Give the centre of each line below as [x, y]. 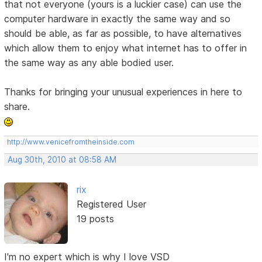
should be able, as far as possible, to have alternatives [123, 33]
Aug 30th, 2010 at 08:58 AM [62, 159]
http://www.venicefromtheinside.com [71, 142]
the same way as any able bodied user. [89, 62]
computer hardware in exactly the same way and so [118, 18]
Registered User [111, 204]
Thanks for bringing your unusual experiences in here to [123, 92]
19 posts [95, 218]
